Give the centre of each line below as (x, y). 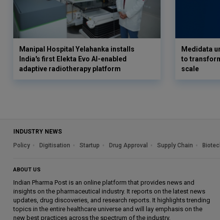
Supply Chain (175, 145)
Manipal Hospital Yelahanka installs (77, 49)
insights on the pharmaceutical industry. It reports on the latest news (109, 191)
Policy (22, 145)
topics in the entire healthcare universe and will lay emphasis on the (108, 209)
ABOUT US (27, 169)
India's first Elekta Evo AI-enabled (73, 59)
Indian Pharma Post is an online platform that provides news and (104, 182)
